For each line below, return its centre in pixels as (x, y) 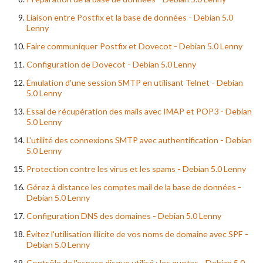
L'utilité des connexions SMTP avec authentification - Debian (139, 140)
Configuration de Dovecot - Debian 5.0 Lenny (111, 64)
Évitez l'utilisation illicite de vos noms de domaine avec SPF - (137, 234)
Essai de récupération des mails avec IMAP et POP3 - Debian (139, 111)
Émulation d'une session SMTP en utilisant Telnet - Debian (135, 82)
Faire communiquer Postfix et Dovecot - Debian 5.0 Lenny (134, 46)
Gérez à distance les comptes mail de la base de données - (134, 187)
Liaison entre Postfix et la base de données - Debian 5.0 (130, 17)
